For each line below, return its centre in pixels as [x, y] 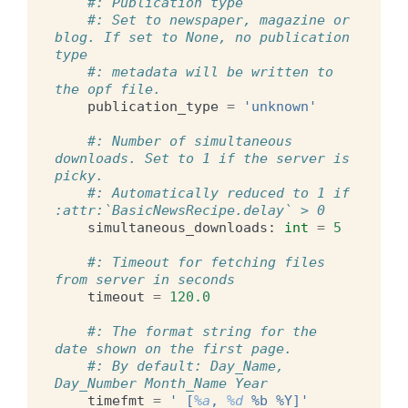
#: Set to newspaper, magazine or [219, 20]
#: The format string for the [202, 331]
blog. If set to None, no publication [202, 37]
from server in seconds [145, 279]
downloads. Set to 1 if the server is [202, 158]
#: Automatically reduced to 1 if [219, 193]
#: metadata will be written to [210, 71]
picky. [79, 175]
